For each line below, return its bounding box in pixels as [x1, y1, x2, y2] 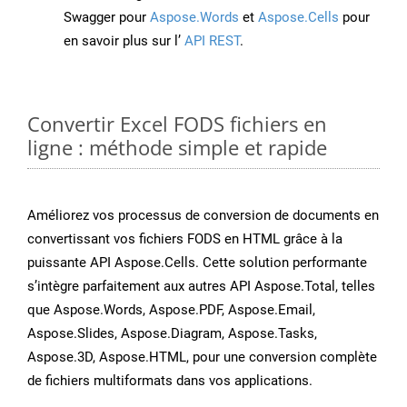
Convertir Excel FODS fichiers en [27, 110, 327, 138]
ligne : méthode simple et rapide [27, 134, 327, 162]
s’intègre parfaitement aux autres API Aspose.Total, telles [27, 278, 375, 295]
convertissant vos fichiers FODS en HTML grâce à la [27, 231, 342, 248]
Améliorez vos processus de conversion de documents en [27, 207, 379, 224]
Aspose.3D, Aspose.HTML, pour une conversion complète [27, 349, 377, 366]
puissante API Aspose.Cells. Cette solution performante [27, 254, 367, 272]
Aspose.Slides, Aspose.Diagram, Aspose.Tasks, [27, 325, 317, 342]
